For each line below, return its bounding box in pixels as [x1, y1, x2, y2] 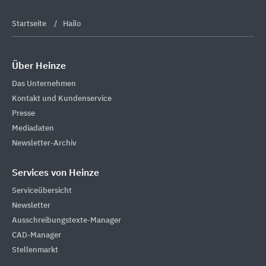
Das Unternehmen [12, 80, 76, 88]
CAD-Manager [12, 231, 61, 239]
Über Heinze [12, 62, 66, 71]
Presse [12, 109, 35, 118]
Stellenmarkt [12, 246, 58, 254]
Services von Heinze [12, 168, 99, 178]
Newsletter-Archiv [12, 139, 77, 147]
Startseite [12, 20, 48, 28]
